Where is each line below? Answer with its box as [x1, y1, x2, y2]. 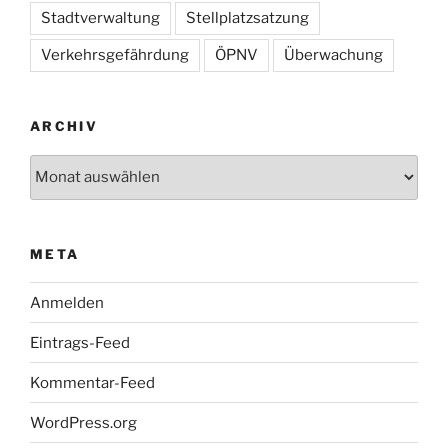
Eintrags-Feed [30, 333, 130, 352]
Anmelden [30, 293, 104, 312]
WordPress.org [30, 413, 137, 432]
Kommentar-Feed [30, 373, 155, 392]
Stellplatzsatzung [186, 9, 309, 28]
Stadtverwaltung [41, 9, 160, 28]
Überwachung [284, 46, 383, 65]
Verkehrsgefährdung [41, 46, 189, 65]
